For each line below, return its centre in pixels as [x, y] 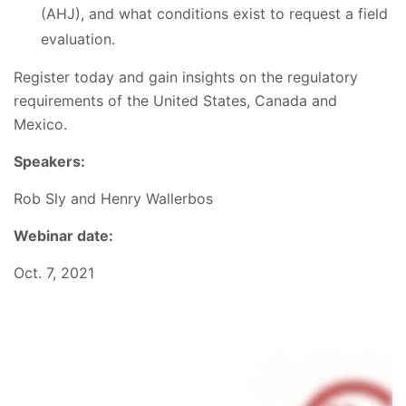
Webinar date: [63, 235]
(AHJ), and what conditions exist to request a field [214, 13]
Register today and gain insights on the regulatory [186, 77]
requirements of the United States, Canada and [175, 100]
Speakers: [49, 161]
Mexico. [43, 124]
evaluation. [80, 39]
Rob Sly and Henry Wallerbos [113, 198]
